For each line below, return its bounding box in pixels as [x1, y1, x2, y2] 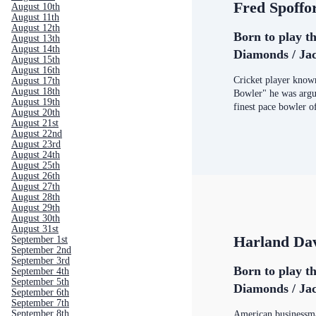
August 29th [11, 202, 60, 213]
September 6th [11, 287, 69, 298]
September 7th [11, 298, 69, 308]
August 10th [11, 1, 60, 12]
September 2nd [11, 245, 71, 255]
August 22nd [11, 128, 62, 139]
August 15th [11, 54, 60, 65]
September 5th [11, 276, 69, 287]
